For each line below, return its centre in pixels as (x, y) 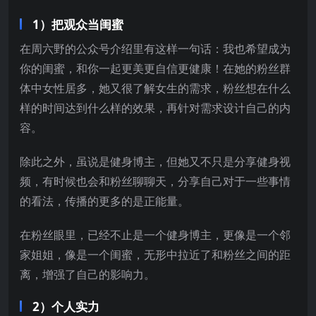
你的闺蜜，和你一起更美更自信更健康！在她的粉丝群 (155, 68)
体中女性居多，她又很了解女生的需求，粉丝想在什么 (155, 88)
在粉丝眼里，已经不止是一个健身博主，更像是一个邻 (155, 235)
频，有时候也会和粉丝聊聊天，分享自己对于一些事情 (155, 181)
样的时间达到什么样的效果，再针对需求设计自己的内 (155, 108)
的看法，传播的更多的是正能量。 (104, 201)
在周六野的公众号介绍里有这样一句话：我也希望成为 (155, 48)
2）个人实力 (66, 306)
